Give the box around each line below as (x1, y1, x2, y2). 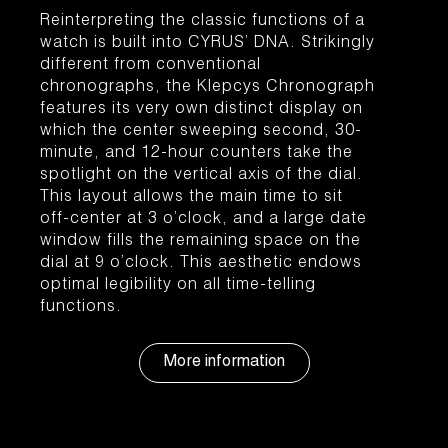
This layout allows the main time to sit (40, 190, 343, 206)
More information (163, 355, 285, 371)
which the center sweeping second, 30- (40, 124, 362, 140)
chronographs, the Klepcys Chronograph (40, 80, 375, 96)
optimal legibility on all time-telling (40, 278, 316, 294)
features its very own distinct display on (40, 102, 363, 118)
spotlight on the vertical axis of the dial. (40, 168, 363, 184)
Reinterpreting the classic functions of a (40, 14, 365, 30)
